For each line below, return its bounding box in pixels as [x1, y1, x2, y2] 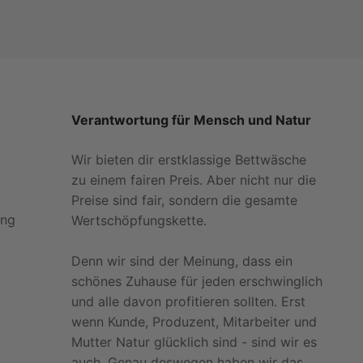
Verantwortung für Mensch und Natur [70, 112, 311, 128]
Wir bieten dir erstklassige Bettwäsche [70, 152, 306, 168]
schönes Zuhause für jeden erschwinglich [70, 273, 322, 289]
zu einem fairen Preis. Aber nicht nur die [70, 172, 316, 188]
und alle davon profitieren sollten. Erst [70, 293, 305, 310]
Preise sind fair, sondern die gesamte [70, 192, 297, 208]
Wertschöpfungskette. [70, 212, 207, 228]
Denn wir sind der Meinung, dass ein [70, 253, 293, 269]
